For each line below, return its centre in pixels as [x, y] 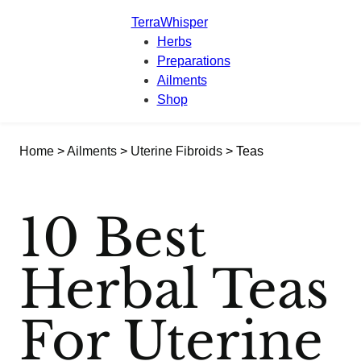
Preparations [193, 61]
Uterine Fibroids [176, 151]
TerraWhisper [169, 22]
